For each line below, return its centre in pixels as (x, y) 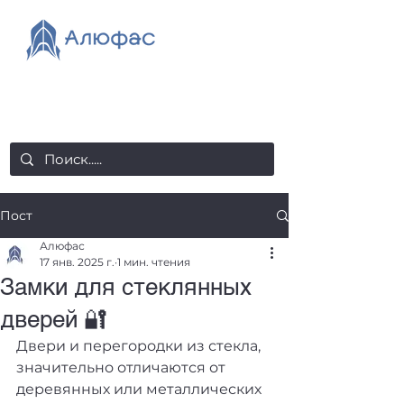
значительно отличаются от (123, 367)
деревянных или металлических (141, 389)
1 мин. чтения (154, 262)
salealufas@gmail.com (83, 96)
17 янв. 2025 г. (77, 262)
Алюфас (62, 246)
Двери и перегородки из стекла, (140, 346)
